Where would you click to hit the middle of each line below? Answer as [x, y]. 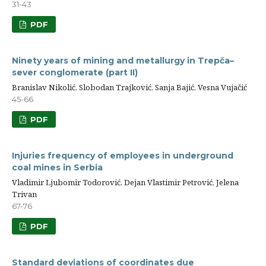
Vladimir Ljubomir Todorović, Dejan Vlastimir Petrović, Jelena [125, 183]
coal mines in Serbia [57, 168]
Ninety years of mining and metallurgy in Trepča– [123, 61]
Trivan [24, 194]
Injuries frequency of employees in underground [123, 156]
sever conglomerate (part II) [75, 73]
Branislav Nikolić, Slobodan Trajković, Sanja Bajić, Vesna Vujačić [129, 88]
